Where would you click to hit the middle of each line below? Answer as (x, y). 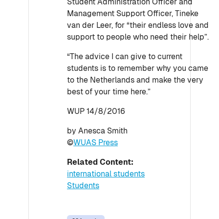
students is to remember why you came (138, 68)
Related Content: (101, 162)
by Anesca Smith (97, 131)
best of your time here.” (109, 92)
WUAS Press (96, 142)
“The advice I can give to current (125, 56)
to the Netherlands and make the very (135, 80)
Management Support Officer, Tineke (133, 13)
